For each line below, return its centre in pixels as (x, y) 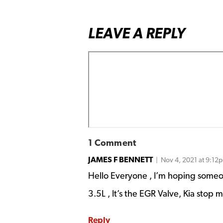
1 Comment (112, 143)
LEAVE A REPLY (137, 33)
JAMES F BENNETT (120, 160)
